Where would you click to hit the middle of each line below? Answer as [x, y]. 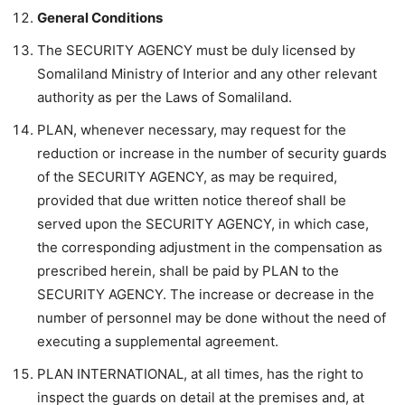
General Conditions [100, 18]
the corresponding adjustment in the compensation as [210, 247]
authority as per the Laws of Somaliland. [165, 97]
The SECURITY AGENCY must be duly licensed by [196, 50]
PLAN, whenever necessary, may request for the [192, 130]
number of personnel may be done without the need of [212, 318]
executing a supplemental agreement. [158, 341]
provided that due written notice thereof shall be [192, 200]
